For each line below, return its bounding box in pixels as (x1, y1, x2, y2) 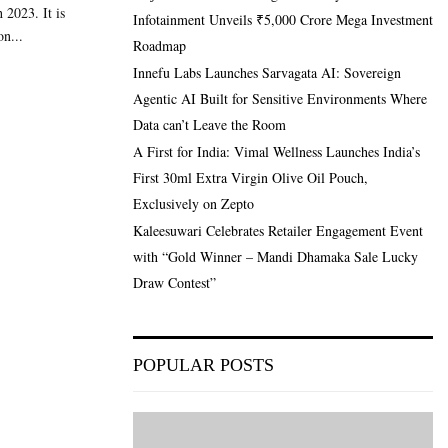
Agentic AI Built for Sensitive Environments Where (133, 88, 427, 108)
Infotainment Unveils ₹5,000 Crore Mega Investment (133, 9, 433, 29)
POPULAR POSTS (133, 354, 274, 375)
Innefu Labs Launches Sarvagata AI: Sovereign (133, 62, 401, 82)
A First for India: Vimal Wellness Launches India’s (133, 141, 420, 161)
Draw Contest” (133, 272, 216, 292)
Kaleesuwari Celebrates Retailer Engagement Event (133, 220, 423, 240)
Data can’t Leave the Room (133, 114, 286, 134)
